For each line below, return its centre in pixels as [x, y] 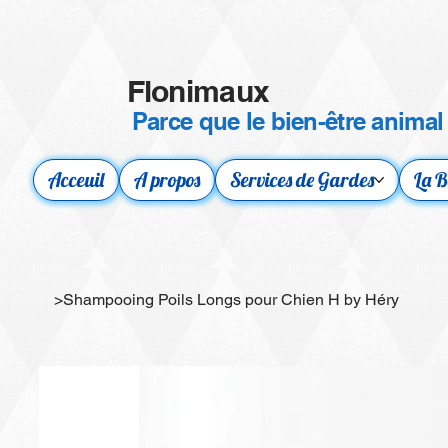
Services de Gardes [302, 180]
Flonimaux [201, 91]
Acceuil [76, 180]
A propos [167, 180]
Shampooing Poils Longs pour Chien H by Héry [230, 300]
